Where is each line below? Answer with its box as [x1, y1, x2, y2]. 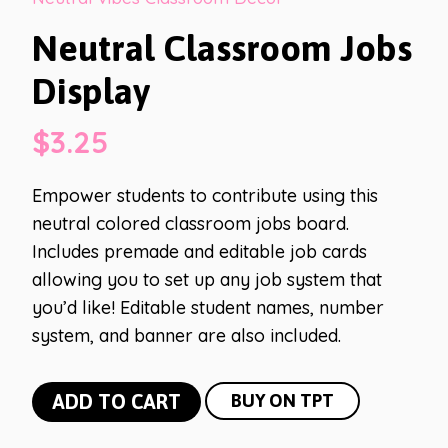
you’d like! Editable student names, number [32, 296, 384, 319]
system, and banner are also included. [32, 324, 341, 347]
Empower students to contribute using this [32, 184, 378, 207]
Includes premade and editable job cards [32, 240, 367, 263]
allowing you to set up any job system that [32, 268, 382, 291]
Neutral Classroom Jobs [32, 27, 412, 69]
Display [32, 70, 150, 112]
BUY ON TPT [231, 390, 334, 411]
